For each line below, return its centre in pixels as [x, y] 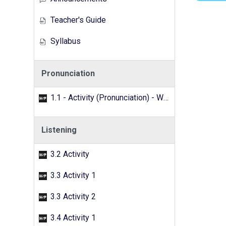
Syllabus [65, 41]
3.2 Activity [69, 154]
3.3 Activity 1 [72, 175]
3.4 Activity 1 [72, 218]
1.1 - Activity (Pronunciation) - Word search [106, 98]
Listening [59, 130]
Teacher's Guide [77, 20]
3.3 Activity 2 [72, 196]
